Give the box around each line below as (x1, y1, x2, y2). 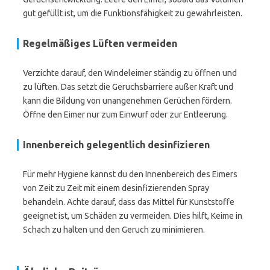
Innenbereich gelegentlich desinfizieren (23, 139, 210, 150)
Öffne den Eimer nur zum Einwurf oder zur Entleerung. (23, 110, 228, 119)
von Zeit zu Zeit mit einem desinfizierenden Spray (23, 183, 209, 193)
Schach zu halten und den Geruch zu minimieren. (23, 225, 205, 234)
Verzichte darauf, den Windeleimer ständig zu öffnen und (23, 68, 237, 78)
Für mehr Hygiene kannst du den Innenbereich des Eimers (23, 169, 237, 179)
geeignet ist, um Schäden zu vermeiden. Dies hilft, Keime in (23, 211, 242, 221)
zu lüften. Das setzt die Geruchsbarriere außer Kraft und (23, 82, 233, 92)
